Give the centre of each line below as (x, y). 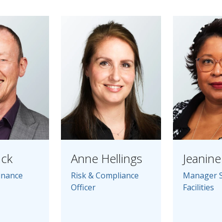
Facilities (199, 187)
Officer (83, 187)
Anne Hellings (106, 158)
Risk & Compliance (105, 175)
